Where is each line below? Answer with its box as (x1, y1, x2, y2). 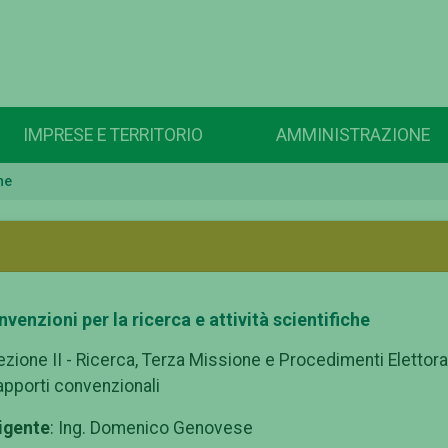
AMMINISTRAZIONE (276, 125, 431, 146)
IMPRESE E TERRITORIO (22, 125, 203, 146)
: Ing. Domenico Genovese (50, 418, 253, 439)
